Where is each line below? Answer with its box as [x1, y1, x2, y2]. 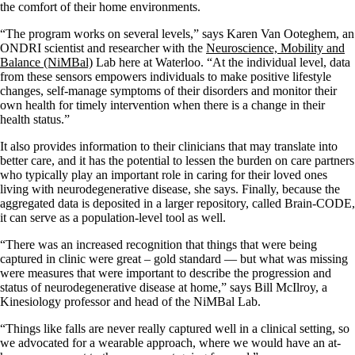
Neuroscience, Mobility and [206, 40, 345, 55]
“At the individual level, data [204, 55, 350, 69]
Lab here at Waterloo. [96, 55, 204, 69]
